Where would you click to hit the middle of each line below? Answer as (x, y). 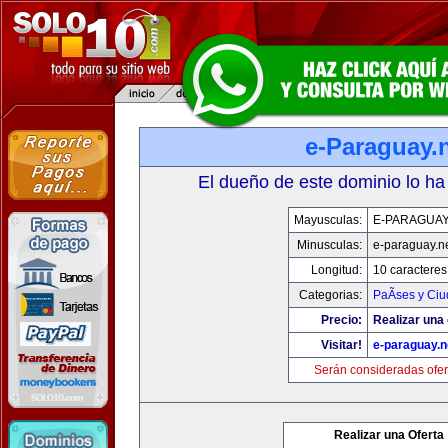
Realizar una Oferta (389, 435)
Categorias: (330, 295)
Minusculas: (329, 245)
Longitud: (336, 270)
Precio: (341, 320)
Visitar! (341, 345)
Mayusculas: (327, 220)
